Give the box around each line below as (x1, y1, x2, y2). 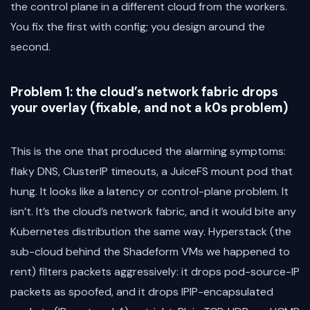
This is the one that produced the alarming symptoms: (10, 144, 286, 159)
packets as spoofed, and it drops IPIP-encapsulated (10, 284, 273, 300)
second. (10, 39, 51, 54)
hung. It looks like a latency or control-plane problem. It (10, 184, 289, 199)
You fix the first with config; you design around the (10, 19, 265, 34)
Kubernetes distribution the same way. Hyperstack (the (10, 224, 291, 239)
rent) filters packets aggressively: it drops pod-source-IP (10, 264, 300, 280)
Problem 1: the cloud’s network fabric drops (10, 83, 278, 100)
